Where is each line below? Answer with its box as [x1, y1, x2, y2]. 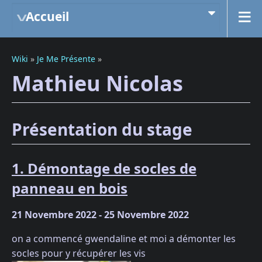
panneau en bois [12, 178, 127, 198]
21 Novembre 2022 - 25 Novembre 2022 [12, 208, 189, 222]
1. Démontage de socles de [12, 158, 196, 178]
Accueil [26, 8, 69, 25]
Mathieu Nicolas [12, 69, 183, 98]
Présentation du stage [12, 118, 192, 140]
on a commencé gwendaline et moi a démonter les [12, 232, 236, 246]
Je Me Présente [37, 53, 95, 64]
